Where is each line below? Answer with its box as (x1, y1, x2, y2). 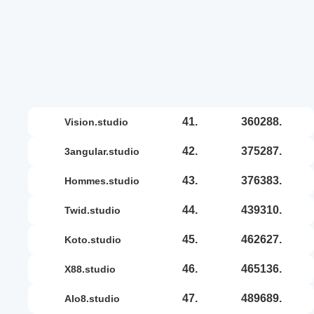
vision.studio (71, 116, 128, 128)
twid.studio (70, 204, 121, 216)
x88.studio (71, 263, 116, 275)
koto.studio (71, 233, 121, 245)
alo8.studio (71, 292, 120, 304)
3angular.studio (70, 145, 139, 157)
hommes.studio (71, 175, 139, 186)
